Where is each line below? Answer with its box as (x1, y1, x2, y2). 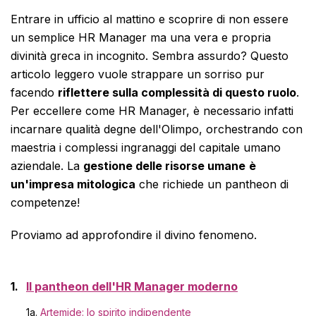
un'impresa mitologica (11, 177, 135, 191)
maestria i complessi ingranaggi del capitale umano (11, 140, 281, 154)
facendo (11, 85, 58, 99)
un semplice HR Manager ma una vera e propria (11, 30, 271, 44)
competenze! (11, 195, 80, 209)
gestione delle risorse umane (83, 159, 245, 173)
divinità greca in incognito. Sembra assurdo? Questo (11, 49, 288, 63)
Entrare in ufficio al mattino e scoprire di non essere (11, 12, 288, 26)
